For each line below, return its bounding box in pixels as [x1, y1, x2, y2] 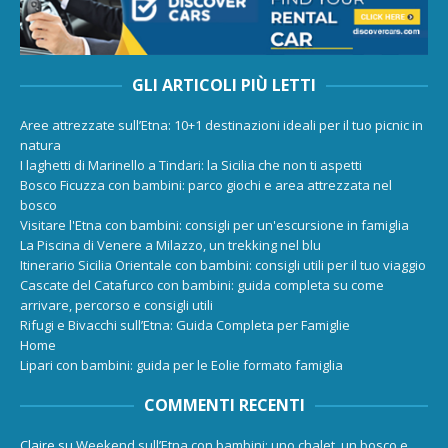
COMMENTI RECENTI [143, 393, 305, 416]
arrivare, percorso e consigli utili [20, 295, 213, 314]
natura [20, 135, 61, 154]
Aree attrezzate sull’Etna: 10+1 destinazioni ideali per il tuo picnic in [20, 115, 423, 134]
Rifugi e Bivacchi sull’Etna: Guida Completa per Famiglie [20, 315, 350, 334]
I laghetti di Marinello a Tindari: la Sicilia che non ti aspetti [20, 155, 362, 174]
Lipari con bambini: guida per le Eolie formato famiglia [20, 355, 343, 374]
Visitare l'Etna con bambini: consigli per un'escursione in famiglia [20, 215, 409, 234]
